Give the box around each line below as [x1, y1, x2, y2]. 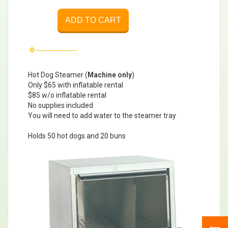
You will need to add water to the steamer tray [28, 111, 176, 120]
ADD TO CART [65, 15, 121, 24]
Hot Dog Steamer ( [28, 70, 88, 79]
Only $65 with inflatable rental [28, 80, 123, 89]
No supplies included [28, 101, 93, 109]
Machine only [88, 70, 132, 79]
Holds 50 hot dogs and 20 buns [28, 131, 126, 140]
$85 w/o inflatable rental [28, 91, 106, 99]
